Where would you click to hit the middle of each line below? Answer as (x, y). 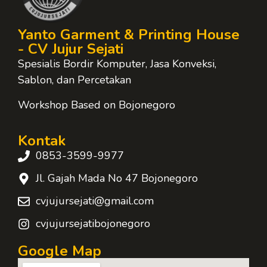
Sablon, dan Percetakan (74, 80)
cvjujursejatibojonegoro (93, 224)
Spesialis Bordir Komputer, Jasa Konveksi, (117, 64)
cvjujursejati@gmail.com (95, 201)
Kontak (42, 141)
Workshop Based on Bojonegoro (97, 105)
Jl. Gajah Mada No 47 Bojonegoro (117, 178)
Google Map (60, 251)
